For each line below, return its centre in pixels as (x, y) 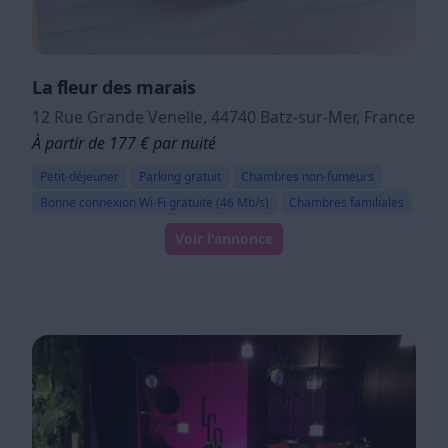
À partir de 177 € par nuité (124, 142)
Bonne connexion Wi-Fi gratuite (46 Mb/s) (154, 202)
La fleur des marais (114, 86)
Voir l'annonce (240, 238)
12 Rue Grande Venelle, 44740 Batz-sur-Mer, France (223, 116)
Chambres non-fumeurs (307, 176)
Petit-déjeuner (79, 176)
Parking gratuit (180, 176)
